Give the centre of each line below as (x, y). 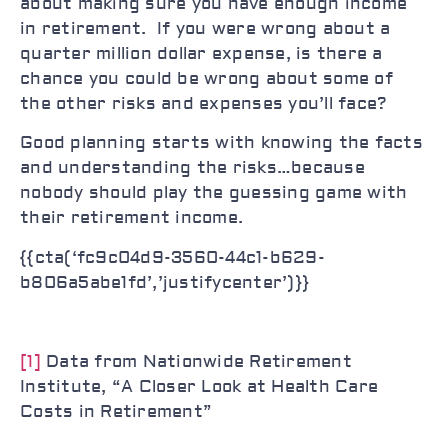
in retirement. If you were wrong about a (205, 29)
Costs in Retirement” (116, 411)
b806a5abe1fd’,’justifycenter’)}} (164, 282)
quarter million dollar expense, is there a (201, 54)
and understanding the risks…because (192, 168)
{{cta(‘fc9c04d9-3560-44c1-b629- (172, 257)
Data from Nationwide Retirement (196, 361)
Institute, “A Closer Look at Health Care (199, 386)
